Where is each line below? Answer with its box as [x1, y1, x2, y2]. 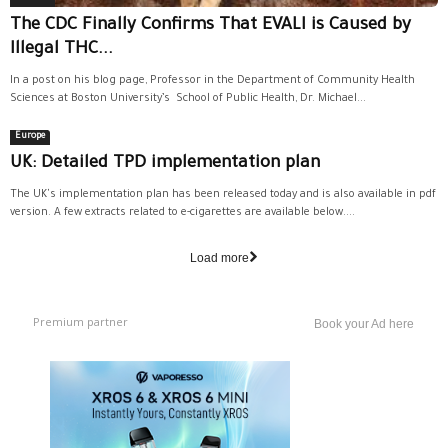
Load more [190, 250, 249, 265]
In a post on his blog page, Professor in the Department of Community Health [10, 74, 415, 87]
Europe [15, 131, 45, 142]
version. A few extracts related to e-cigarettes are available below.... [10, 206, 355, 219]
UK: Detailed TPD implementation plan [10, 154, 320, 174]
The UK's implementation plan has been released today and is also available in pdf [10, 188, 436, 201]
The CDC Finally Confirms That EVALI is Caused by [10, 16, 411, 36]
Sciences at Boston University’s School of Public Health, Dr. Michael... [10, 92, 366, 105]
